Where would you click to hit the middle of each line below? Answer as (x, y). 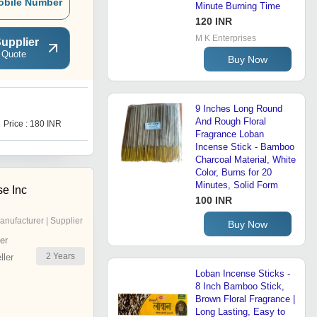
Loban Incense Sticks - (243, 274)
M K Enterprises (226, 39)
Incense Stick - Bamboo (245, 147)
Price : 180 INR (33, 124)
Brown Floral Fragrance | (245, 299)
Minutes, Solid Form (237, 185)
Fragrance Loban (230, 134)
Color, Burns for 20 (234, 173)
